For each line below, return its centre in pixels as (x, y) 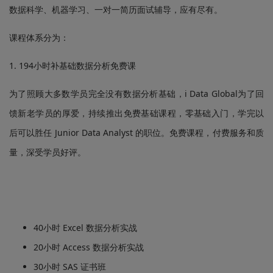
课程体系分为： (39, 37)
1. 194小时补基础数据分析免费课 (73, 65)
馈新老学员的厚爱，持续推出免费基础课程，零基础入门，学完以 (136, 113)
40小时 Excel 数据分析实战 (85, 227)
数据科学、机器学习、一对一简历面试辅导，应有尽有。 (116, 9)
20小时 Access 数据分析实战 (89, 247)
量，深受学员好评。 (48, 152)
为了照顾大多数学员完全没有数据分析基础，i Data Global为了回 (136, 93)
